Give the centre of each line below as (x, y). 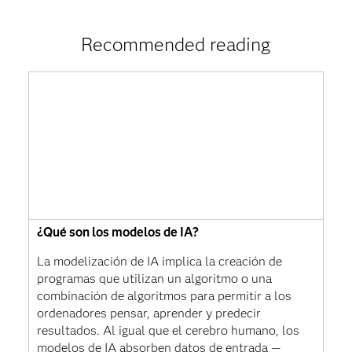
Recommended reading (176, 44)
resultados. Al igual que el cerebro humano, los (168, 330)
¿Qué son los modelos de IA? (117, 232)
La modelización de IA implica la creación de (159, 261)
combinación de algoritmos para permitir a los (164, 295)
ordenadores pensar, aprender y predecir (148, 313)
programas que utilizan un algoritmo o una (154, 278)
